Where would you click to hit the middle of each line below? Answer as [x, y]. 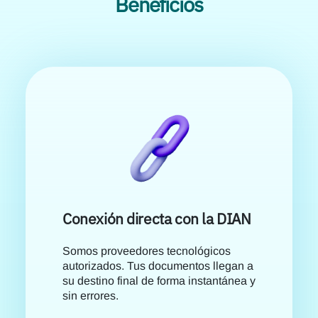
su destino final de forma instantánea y [159, 280]
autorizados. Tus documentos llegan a [158, 265]
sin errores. [91, 295]
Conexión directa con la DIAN [157, 219]
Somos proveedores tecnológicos [147, 251]
